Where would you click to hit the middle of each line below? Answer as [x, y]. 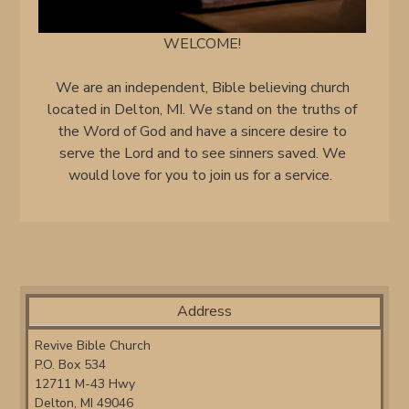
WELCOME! [202, 44]
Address [204, 312]
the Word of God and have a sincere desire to [202, 132]
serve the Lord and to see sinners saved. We [202, 154]
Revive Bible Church [93, 346]
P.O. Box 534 [71, 365]
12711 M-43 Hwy [85, 384]
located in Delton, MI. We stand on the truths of [202, 110]
